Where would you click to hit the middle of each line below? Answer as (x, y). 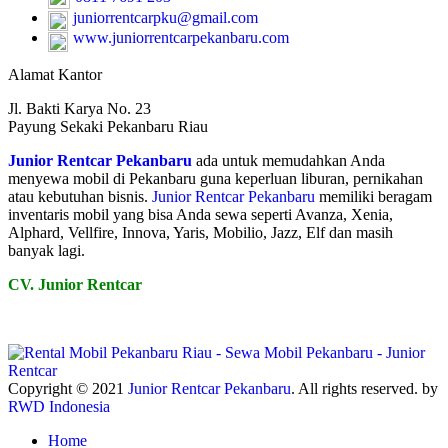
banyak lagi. (46, 250)
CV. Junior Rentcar (75, 284)
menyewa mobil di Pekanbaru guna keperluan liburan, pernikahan (215, 178)
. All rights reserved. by (364, 388)
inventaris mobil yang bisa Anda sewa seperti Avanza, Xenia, (200, 214)
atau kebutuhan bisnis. (80, 196)
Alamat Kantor (55, 74)
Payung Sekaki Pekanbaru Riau (108, 126)
